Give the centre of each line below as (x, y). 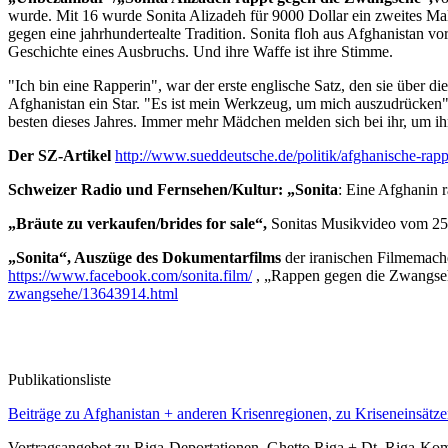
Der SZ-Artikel (59, 155)
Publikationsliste (59, 379)
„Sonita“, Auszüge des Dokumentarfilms (144, 257)
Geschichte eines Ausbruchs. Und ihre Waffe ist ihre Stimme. (200, 51)
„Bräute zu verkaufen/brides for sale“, (139, 223)
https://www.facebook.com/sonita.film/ (130, 275)
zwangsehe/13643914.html (93, 293)
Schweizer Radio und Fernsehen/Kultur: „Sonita (173, 189)
